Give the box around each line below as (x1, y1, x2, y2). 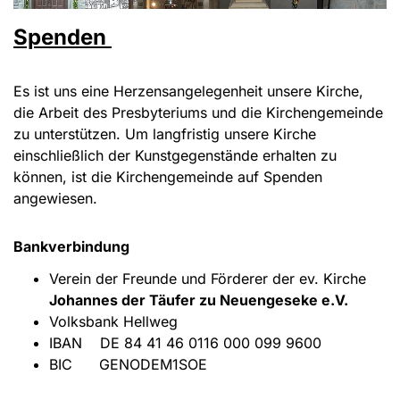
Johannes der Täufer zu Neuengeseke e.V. (49, 291, 348, 310)
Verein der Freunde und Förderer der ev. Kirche (49, 270, 366, 288)
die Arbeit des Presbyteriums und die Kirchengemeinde (13, 104, 383, 122)
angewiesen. (13, 189, 97, 208)
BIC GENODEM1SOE (49, 355, 207, 374)
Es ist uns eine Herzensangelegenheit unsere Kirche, (13, 82, 363, 101)
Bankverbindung (13, 237, 129, 256)
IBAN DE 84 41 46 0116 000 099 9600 (49, 334, 321, 353)
